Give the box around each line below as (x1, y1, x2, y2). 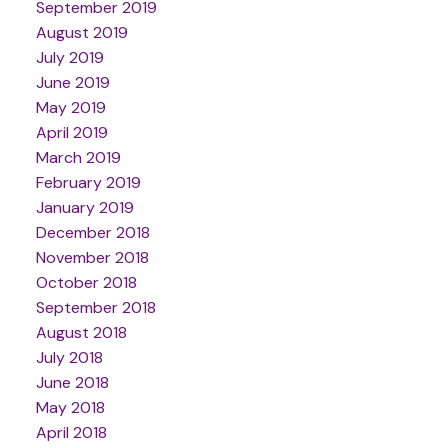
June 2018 (35, 371, 109, 393)
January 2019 (35, 196, 134, 218)
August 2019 (35, 21, 128, 43)
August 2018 (35, 321, 127, 343)
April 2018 (35, 421, 107, 443)
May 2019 (35, 96, 106, 118)
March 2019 (35, 146, 121, 168)
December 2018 (35, 221, 150, 243)
